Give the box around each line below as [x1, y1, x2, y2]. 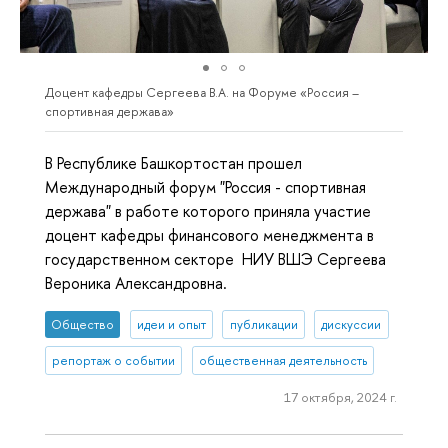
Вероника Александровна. [45, 271, 227, 294]
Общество [51, 315, 115, 333]
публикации [229, 315, 298, 333]
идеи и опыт [136, 315, 206, 333]
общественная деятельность [198, 351, 367, 369]
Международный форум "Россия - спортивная [45, 175, 366, 198]
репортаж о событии [52, 351, 176, 369]
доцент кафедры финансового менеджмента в [45, 223, 374, 246]
